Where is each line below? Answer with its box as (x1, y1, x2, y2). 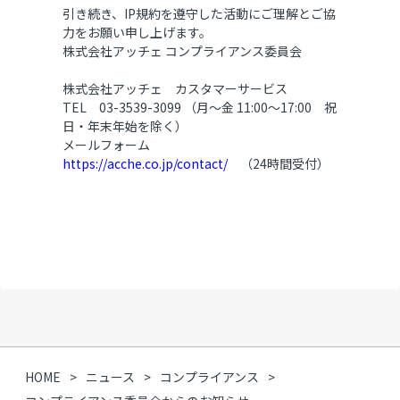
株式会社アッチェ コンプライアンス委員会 (62, 42, 302, 61)
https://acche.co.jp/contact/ (62, 154, 228, 173)
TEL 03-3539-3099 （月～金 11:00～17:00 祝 (62, 98, 337, 117)
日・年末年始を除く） (62, 117, 187, 136)
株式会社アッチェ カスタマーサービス (62, 79, 287, 98)
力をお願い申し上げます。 (62, 23, 212, 42)
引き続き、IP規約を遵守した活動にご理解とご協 (62, 4, 336, 23)
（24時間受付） (228, 154, 329, 173)
